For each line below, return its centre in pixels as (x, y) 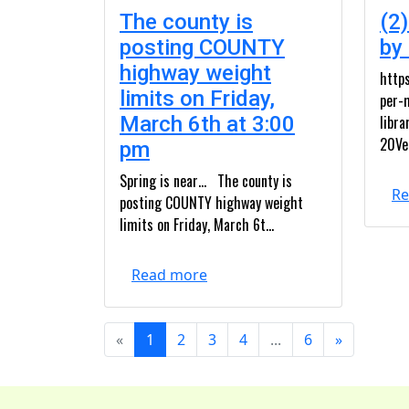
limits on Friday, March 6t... (197, 225)
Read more (169, 275)
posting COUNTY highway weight (211, 203)
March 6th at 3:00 (207, 124)
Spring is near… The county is (206, 181)
